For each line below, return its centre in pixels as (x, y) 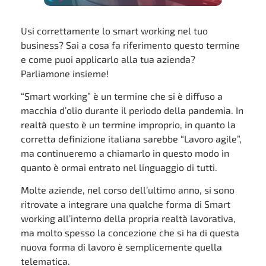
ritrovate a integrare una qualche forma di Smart (126, 204)
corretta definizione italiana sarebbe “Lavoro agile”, (131, 139)
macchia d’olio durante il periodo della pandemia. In (132, 110)
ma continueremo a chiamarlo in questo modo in (125, 153)
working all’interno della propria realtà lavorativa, (128, 218)
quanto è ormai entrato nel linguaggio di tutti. (119, 167)
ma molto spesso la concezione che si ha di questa (130, 233)
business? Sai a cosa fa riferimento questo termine (130, 45)
